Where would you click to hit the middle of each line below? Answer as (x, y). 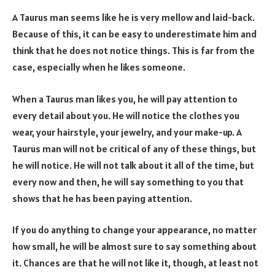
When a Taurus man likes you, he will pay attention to (125, 99)
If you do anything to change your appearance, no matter (134, 230)
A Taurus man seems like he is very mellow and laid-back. (134, 17)
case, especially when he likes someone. (99, 67)
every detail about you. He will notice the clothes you (126, 115)
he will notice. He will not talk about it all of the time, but (133, 165)
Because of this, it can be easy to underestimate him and (134, 34)
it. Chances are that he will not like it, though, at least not (135, 263)
